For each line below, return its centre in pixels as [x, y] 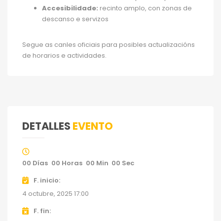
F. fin [41, 211]
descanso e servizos [75, 19]
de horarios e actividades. [64, 55]
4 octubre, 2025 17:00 [55, 193]
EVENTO [93, 126]
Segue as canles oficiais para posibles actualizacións [109, 44]
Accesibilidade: [70, 8]
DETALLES [47, 126]
